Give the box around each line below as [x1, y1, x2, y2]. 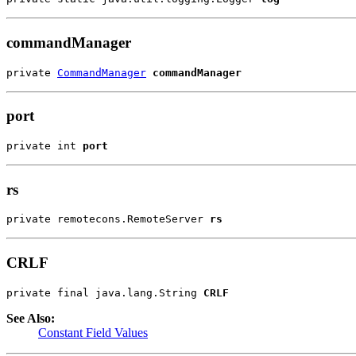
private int [6, 140, 83, 152]
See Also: [6, 311, 55, 325]
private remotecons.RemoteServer [6, 213, 210, 226]
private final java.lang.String [6, 286, 203, 299]
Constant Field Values [38, 325, 148, 339]
